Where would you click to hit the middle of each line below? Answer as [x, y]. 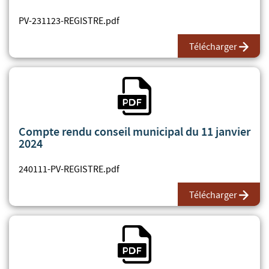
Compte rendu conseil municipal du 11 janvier [134, 131]
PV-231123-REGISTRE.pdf [69, 21]
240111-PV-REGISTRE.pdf [69, 169]
